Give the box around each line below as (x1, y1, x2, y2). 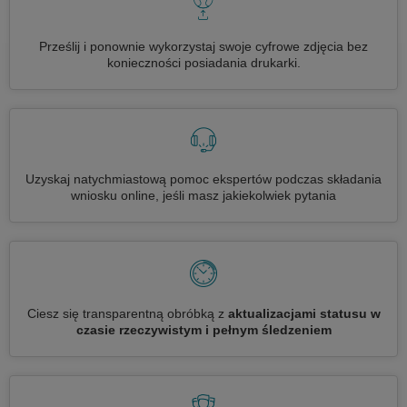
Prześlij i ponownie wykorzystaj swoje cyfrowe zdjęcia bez (39, 39, 368, 54)
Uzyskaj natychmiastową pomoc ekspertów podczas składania (25, 172, 382, 186)
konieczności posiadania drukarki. (106, 55, 301, 70)
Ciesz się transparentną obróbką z (26, 306, 228, 321)
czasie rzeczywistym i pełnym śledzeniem (75, 323, 332, 337)
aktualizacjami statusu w (227, 306, 381, 321)
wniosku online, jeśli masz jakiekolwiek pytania (71, 188, 336, 203)
